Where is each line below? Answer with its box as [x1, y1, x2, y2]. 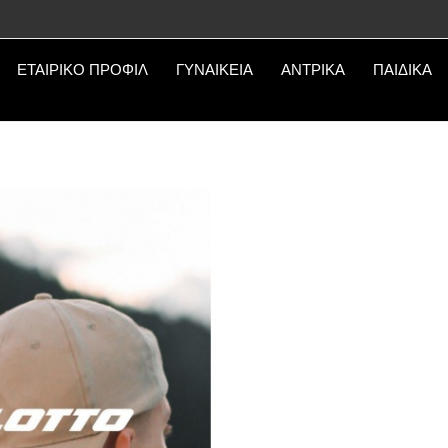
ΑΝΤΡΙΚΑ [281, 61, 345, 78]
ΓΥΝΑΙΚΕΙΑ [176, 61, 253, 78]
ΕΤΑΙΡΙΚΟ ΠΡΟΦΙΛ [17, 61, 148, 78]
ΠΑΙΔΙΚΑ [373, 61, 432, 78]
